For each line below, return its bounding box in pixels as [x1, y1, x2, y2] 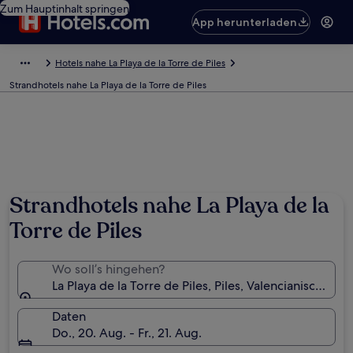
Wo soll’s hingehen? [52, 261, 165, 277]
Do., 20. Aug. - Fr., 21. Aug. [52, 325, 202, 341]
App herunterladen [192, 15, 298, 29]
